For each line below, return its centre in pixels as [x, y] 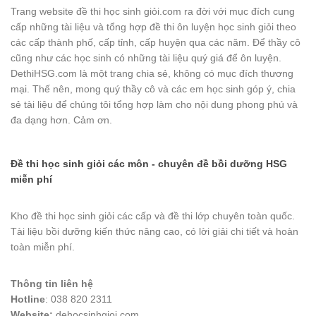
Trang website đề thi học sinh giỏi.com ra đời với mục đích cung [153, 12]
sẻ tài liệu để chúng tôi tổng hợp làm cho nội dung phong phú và [154, 105]
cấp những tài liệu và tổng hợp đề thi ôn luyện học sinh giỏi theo [153, 27]
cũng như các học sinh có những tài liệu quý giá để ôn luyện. [146, 58]
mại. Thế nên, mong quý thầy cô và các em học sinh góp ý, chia [153, 89]
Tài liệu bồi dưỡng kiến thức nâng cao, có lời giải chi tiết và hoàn [154, 232]
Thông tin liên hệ [52, 284]
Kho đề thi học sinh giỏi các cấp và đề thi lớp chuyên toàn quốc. [153, 216]
